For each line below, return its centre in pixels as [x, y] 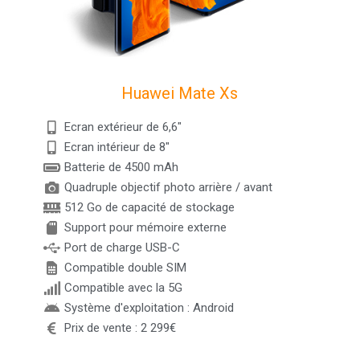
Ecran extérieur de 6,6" [123, 127]
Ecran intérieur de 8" [117, 147]
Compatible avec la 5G [123, 288]
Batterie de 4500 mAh [121, 168]
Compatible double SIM [125, 268]
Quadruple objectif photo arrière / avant [168, 188]
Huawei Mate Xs [180, 94]
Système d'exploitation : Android [149, 308]
